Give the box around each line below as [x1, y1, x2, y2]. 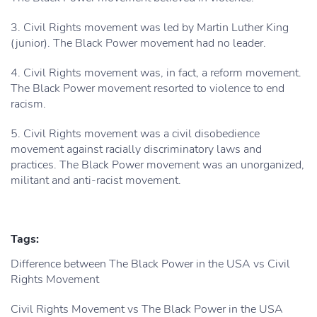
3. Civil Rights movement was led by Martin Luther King [11, 20, 289, 35]
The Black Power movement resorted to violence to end [11, 81, 284, 96]
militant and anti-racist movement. [11, 173, 181, 188]
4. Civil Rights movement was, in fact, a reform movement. [11, 65, 301, 81]
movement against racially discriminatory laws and [11, 142, 262, 157]
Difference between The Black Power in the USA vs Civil [11, 256, 290, 272]
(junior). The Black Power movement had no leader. [11, 35, 266, 51]
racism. [11, 96, 46, 112]
